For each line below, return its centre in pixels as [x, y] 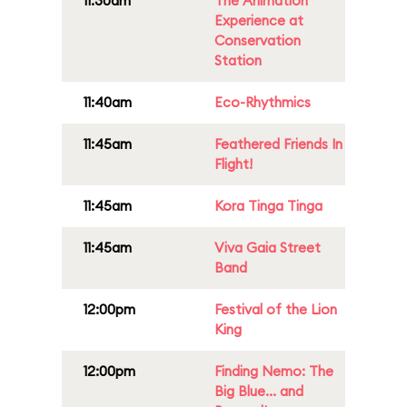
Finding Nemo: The [274, 371]
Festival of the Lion [276, 309]
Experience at [259, 20]
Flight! [233, 164]
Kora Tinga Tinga [268, 206]
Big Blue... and [259, 391]
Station [238, 60]
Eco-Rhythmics [263, 102]
